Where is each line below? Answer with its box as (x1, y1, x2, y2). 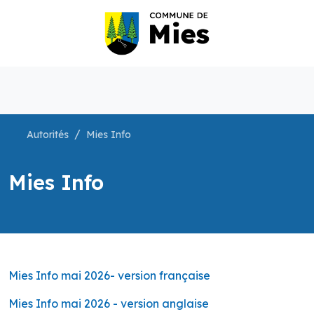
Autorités (26, 128, 69, 142)
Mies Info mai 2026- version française (8, 268, 210, 283)
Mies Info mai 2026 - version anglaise (8, 296, 209, 311)
